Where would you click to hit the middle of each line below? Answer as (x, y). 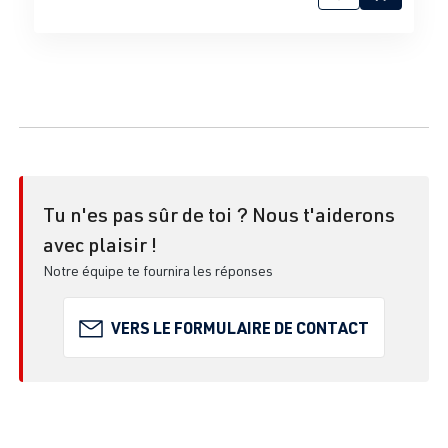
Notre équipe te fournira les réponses (158, 271)
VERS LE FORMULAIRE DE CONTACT (240, 327)
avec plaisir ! (100, 245)
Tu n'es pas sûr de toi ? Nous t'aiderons (219, 215)
